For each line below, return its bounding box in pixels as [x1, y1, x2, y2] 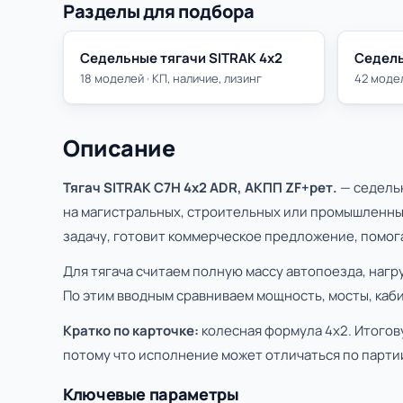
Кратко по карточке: [63, 321, 199, 340]
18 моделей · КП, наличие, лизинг [80, 70, 262, 86]
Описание [63, 132, 175, 164]
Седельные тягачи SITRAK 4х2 [80, 49, 282, 67]
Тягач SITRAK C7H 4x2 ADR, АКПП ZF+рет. [63, 178, 337, 197]
